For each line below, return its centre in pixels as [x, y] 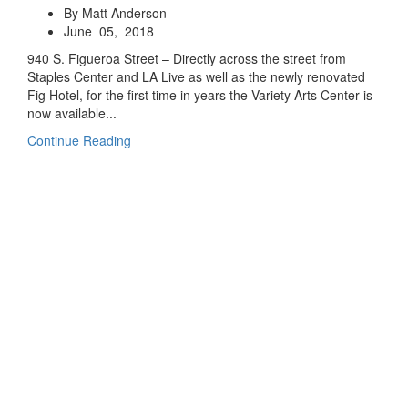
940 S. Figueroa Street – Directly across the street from [187, 58]
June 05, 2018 [109, 31]
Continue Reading [79, 140]
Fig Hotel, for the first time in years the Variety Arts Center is [200, 95]
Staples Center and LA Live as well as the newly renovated [196, 76]
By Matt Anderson [115, 13]
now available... [72, 113]
